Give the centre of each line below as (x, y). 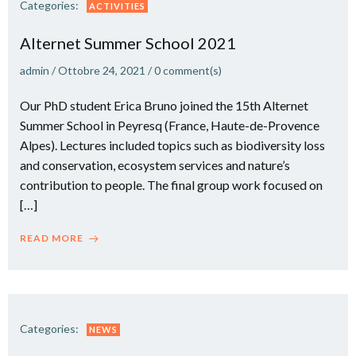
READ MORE (52, 238)
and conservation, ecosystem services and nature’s (155, 165)
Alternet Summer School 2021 (128, 43)
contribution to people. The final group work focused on (171, 185)
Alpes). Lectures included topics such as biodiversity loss (172, 145)
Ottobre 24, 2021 (102, 70)
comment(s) (192, 70)
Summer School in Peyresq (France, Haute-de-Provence (170, 125)
